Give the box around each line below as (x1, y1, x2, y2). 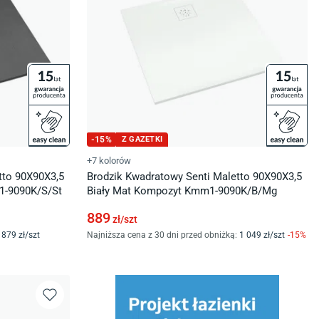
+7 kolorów (87, 155, 131, 166)
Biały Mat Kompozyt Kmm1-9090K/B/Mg (87, 184, 277, 197)
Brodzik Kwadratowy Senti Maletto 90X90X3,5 (87, 170, 302, 183)
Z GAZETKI (121, 135, 163, 144)
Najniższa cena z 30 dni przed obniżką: (87, 230, 237, 240)
